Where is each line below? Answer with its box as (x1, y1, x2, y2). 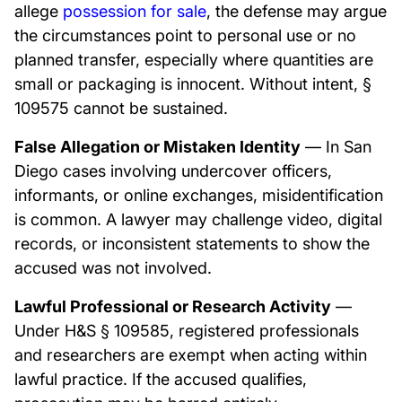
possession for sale (63, 2, 206, 21)
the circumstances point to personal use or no (14, 26, 356, 45)
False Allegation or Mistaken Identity (14, 137, 301, 156)
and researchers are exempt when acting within (14, 345, 367, 364)
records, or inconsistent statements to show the (14, 234, 370, 253)
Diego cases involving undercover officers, (14, 162, 332, 180)
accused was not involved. (14, 258, 212, 277)
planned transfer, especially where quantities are (14, 50, 373, 69)
